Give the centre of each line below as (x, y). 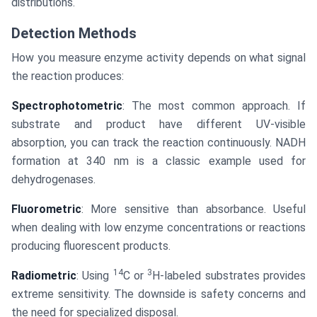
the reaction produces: (68, 76)
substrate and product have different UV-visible (158, 125)
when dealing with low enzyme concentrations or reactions (158, 228)
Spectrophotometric (67, 106)
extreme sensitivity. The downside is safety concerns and (158, 294)
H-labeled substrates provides (229, 276)
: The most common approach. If (214, 106)
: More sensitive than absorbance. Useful (194, 209)
